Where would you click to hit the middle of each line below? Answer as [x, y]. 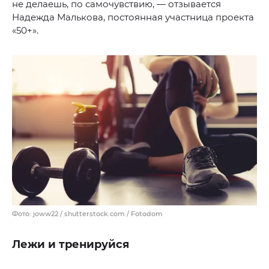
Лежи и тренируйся [71, 245]
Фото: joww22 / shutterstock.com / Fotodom [87, 214]
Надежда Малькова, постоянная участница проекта [133, 17]
